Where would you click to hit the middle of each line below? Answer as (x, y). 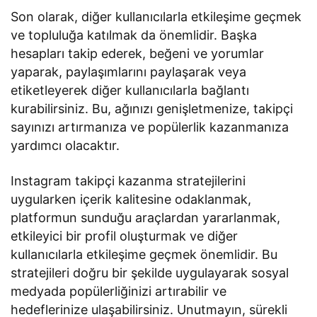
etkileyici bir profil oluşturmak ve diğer (125, 236)
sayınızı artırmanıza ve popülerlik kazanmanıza (150, 127)
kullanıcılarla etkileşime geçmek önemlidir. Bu (144, 254)
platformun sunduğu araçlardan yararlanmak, (146, 217)
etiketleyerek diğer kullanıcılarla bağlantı (130, 90)
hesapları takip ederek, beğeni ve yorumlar (138, 53)
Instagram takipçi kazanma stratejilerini (128, 180)
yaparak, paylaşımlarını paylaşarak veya (129, 71)
